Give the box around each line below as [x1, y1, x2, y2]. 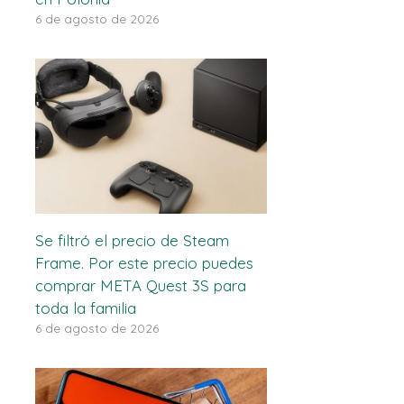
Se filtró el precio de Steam [34, 230, 229, 250]
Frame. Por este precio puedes [34, 252, 253, 272]
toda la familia [34, 298, 136, 317]
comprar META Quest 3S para [34, 275, 246, 295]
